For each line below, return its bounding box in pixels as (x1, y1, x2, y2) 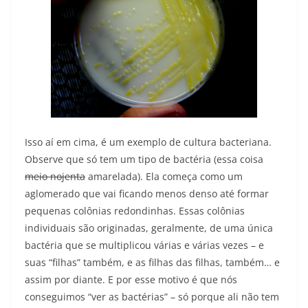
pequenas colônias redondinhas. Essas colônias (25, 204, 245, 218)
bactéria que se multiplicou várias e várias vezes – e (25, 239, 264, 252)
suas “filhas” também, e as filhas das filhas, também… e (25, 256, 280, 269)
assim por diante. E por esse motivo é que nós (25, 273, 237, 287)
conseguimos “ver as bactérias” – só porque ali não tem (25, 290, 279, 304)
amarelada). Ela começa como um (85, 170, 243, 184)
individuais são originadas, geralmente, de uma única (25, 221, 273, 235)
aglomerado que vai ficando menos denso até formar (25, 187, 269, 201)
